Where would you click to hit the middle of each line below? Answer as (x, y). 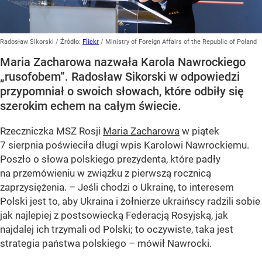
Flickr (91, 42)
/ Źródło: (69, 42)
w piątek (199, 131)
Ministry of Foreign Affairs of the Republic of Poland (181, 42)
